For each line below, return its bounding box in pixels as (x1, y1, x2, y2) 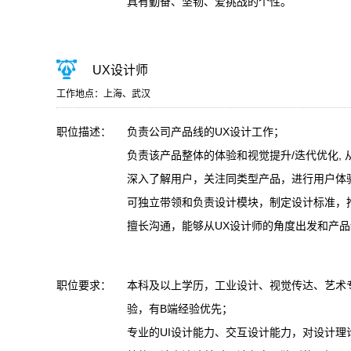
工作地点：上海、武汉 (56, 89, 150, 100)
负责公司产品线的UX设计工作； (127, 125, 284, 138)
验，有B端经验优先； (127, 302, 239, 315)
